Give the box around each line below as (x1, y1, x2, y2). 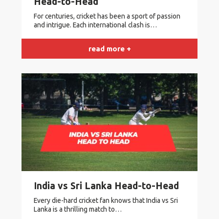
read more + (88, 44, 131, 53)
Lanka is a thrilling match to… (34, 205, 122, 214)
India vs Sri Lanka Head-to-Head (34, 180, 179, 192)
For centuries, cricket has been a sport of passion (34, 12, 180, 21)
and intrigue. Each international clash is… (34, 21, 157, 29)
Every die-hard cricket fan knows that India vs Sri (34, 197, 178, 205)
